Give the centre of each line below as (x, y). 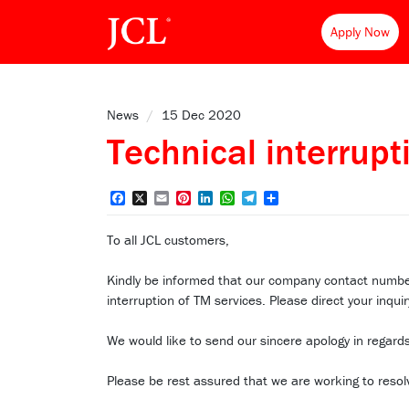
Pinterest (218, 199)
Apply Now (360, 31)
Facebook (154, 199)
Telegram (285, 199)
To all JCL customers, (168, 240)
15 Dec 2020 (201, 115)
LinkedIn (240, 199)
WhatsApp (266, 199)
